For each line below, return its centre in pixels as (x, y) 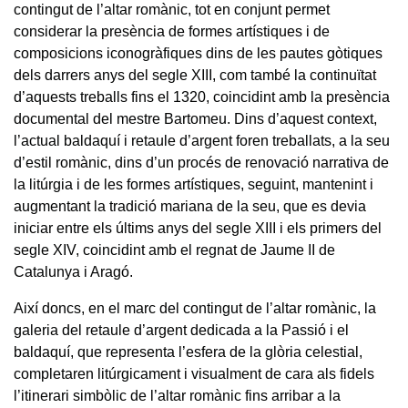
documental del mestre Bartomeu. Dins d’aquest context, (195, 118)
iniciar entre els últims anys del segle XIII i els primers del (198, 228)
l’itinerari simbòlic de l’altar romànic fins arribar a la (177, 395)
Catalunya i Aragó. (73, 271)
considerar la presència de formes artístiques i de (172, 31)
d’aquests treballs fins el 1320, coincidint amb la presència (202, 97)
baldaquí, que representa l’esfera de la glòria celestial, (188, 352)
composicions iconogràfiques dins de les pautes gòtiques (198, 53)
